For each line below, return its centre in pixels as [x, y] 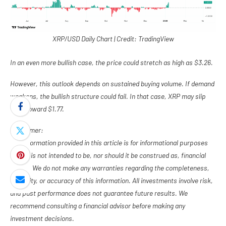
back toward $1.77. [37, 109]
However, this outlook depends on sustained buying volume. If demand [112, 84]
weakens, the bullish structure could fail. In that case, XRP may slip [108, 96]
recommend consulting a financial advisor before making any [98, 206]
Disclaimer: [27, 130]
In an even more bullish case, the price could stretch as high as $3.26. [111, 63]
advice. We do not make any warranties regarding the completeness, [110, 168]
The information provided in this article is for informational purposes [109, 143]
